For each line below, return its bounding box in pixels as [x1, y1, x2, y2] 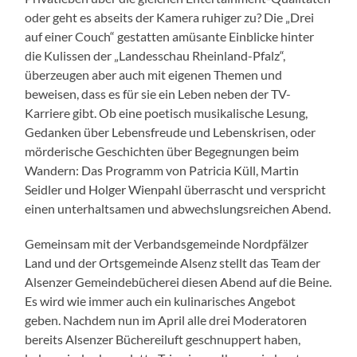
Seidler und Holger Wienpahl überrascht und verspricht [25, 182, 327, 198]
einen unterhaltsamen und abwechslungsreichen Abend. [25, 201, 331, 217]
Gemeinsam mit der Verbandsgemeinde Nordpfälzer [25, 236, 309, 252]
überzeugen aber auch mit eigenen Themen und [25, 67, 283, 83]
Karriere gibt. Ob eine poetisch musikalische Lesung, [25, 105, 308, 121]
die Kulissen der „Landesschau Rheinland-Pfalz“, [25, 48, 286, 64]
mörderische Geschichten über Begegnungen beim [25, 143, 300, 159]
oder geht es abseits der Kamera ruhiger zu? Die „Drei [25, 10, 315, 25]
